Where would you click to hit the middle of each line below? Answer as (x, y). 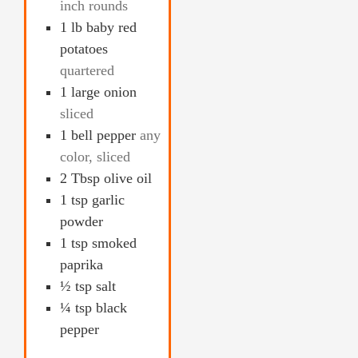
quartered (87, 71)
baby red (111, 28)
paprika (82, 265)
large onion (104, 92)
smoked (114, 243)
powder (82, 222)
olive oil (128, 179)
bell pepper (103, 135)
